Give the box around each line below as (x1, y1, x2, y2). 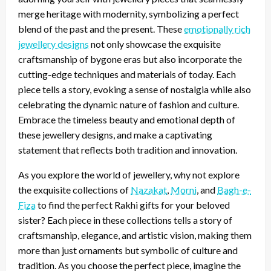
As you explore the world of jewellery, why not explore (18, 168, 240, 180)
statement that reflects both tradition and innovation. (18, 143, 237, 155)
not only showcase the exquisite (89, 38, 221, 50)
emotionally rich (184, 22, 250, 34)
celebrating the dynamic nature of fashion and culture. (18, 98, 239, 110)
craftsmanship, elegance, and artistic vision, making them (18, 229, 252, 241)
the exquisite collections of (18, 183, 131, 195)
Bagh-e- (217, 183, 251, 195)
